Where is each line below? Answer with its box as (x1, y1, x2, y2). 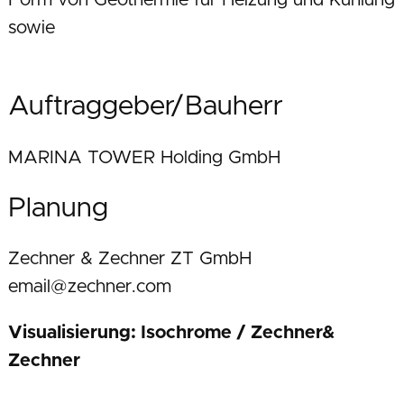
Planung (7, 194, 108, 222)
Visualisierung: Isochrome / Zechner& (7, 323, 335, 342)
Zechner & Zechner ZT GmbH (7, 249, 252, 268)
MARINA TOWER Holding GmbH (7, 148, 280, 167)
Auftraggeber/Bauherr (7, 93, 283, 121)
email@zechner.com (7, 277, 171, 296)
